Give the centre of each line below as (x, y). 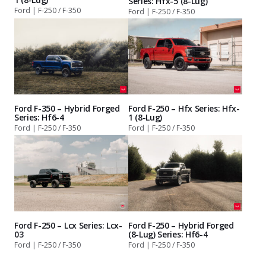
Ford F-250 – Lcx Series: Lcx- (68, 225)
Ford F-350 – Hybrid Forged (67, 108)
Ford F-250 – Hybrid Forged (181, 226)
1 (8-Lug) (145, 117)
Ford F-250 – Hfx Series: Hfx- (184, 108)
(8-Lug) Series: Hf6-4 (168, 235)
